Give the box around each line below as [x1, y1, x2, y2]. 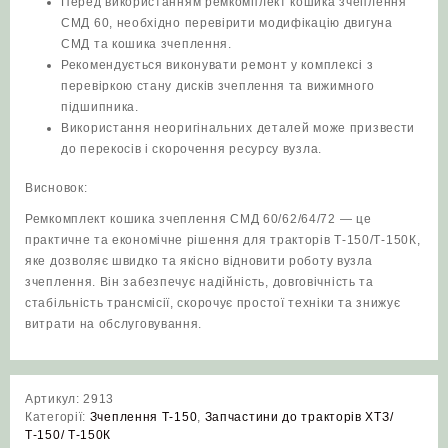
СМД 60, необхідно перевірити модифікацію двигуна [61, 16, 393, 31]
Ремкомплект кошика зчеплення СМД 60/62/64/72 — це [25, 212, 372, 227]
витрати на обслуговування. [25, 317, 203, 332]
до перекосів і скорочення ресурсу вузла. [61, 142, 322, 157]
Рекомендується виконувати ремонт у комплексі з [61, 58, 374, 73]
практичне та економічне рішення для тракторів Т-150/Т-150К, [25, 233, 421, 248]
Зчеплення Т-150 [89, 410, 198, 425]
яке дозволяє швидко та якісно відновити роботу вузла [25, 254, 373, 269]
